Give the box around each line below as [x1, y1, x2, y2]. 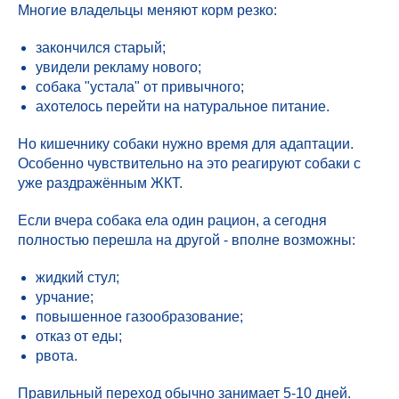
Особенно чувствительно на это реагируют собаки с [18, 156, 361, 171]
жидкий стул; [36, 270, 119, 285]
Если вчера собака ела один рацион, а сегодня [18, 213, 327, 228]
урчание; [36, 289, 94, 305]
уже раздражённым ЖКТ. [18, 175, 183, 191]
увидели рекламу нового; [36, 60, 201, 75]
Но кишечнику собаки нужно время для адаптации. [18, 136, 354, 151]
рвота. [36, 348, 77, 363]
